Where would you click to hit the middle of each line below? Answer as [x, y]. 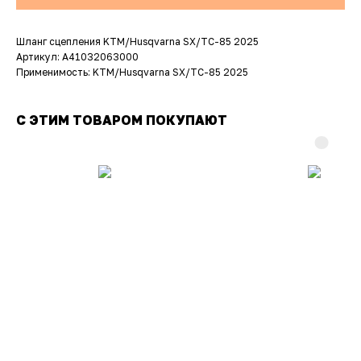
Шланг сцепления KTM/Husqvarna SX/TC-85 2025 [137, 42]
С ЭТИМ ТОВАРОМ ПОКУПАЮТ [122, 120]
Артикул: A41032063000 [77, 57]
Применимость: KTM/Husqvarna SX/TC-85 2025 [132, 73]
